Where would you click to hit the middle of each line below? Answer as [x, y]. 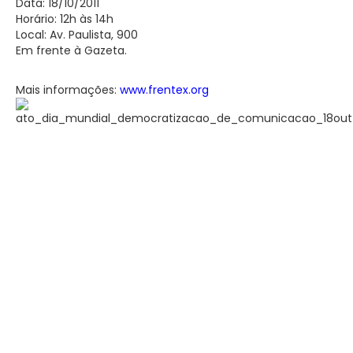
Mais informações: [68, 89]
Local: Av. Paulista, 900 [77, 34]
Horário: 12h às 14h [65, 19]
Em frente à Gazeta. [71, 50]
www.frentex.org [164, 89]
